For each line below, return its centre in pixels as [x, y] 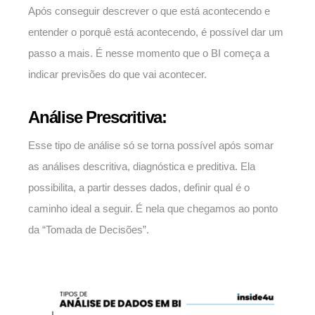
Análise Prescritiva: [97, 117]
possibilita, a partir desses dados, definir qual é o [139, 188]
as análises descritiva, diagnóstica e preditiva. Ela [142, 167]
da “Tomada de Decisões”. [89, 230]
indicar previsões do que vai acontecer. [117, 75]
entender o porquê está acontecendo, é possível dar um [156, 32]
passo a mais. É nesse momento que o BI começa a [149, 53]
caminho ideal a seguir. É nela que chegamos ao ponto [153, 209]
